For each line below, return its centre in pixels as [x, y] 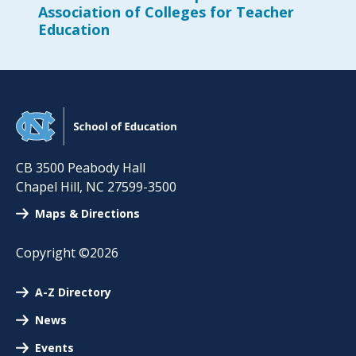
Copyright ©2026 [67, 253]
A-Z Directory [73, 292]
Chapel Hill [48, 187]
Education [74, 30]
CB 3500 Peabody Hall [81, 168]
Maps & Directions [87, 214]
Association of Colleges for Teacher [166, 12]
